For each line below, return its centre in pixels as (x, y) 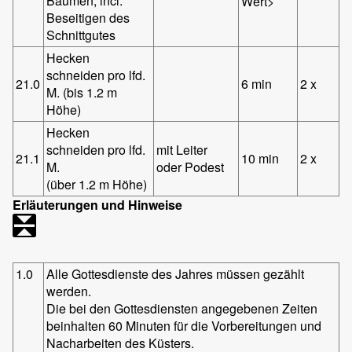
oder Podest (191, 167)
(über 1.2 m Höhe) (97, 184)
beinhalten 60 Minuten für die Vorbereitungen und (184, 325)
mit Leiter (182, 149)
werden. (69, 291)
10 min (260, 158)
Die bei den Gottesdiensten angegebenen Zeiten (182, 308)
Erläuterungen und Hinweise (97, 204)
